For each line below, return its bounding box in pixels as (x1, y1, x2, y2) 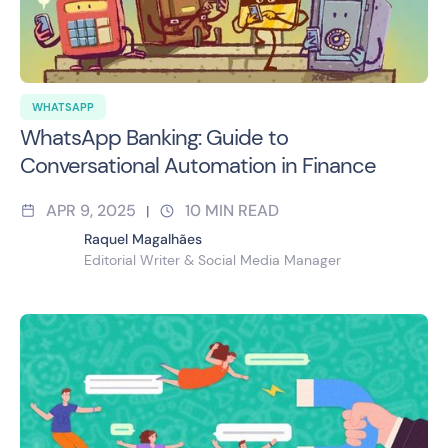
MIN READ (205, 199, 279, 221)
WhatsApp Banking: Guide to (20, 122, 288, 152)
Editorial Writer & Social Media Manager (84, 250, 341, 269)
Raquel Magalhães (84, 229, 202, 248)
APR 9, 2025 (46, 199, 136, 221)
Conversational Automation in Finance (20, 150, 376, 180)
